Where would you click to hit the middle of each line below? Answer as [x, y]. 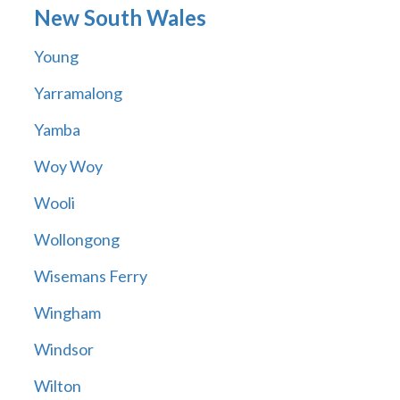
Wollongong [76, 240]
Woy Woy [68, 167]
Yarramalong [78, 93]
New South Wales [120, 18]
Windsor [63, 350]
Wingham [67, 313]
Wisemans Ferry [90, 276]
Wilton [57, 386]
